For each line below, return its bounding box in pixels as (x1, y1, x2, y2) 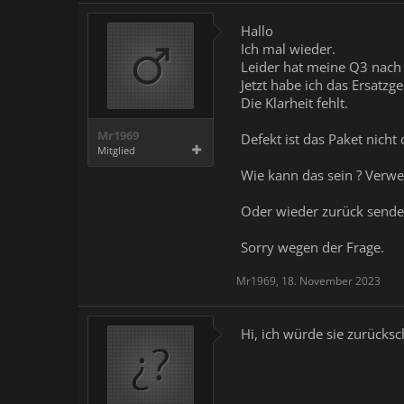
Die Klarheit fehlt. (241, 94, 348, 112)
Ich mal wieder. (241, 40, 335, 58)
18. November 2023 (281, 273, 381, 289)
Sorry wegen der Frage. (241, 238, 384, 256)
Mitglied (97, 143, 135, 157)
